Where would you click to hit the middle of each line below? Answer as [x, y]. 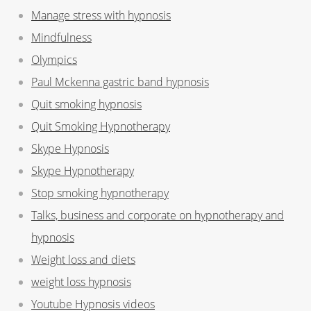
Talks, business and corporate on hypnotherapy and [158, 215]
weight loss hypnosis [81, 281]
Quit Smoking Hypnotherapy [101, 126]
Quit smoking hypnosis [86, 104]
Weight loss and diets [83, 259]
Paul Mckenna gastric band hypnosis [120, 82]
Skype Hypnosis [70, 148]
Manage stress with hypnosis [101, 15]
